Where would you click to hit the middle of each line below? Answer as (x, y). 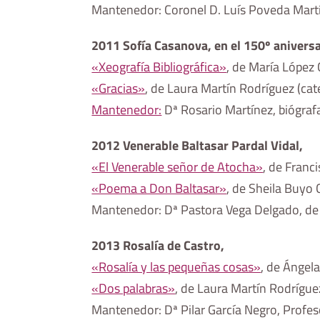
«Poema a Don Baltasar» (159, 189)
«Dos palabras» (134, 289)
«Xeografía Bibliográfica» (159, 67)
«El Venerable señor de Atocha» (177, 167)
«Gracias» (119, 89)
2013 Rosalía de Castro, (158, 246)
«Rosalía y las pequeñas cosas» (176, 267)
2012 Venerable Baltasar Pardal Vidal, (199, 146)
